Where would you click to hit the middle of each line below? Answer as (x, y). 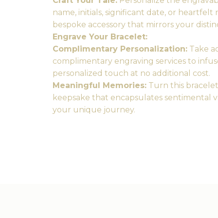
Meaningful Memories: (100, 85)
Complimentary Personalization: (120, 49)
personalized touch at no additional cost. (131, 73)
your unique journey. (94, 110)
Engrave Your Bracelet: (100, 37)
